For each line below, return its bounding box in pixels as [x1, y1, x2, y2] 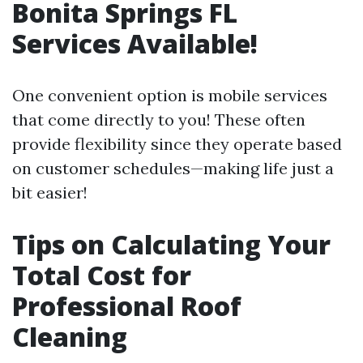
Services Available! [12, 26, 258, 61]
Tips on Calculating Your [12, 227, 331, 262]
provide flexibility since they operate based [12, 134, 342, 154]
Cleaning [12, 319, 127, 354]
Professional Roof [12, 288, 241, 323]
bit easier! [12, 182, 88, 203]
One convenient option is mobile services [12, 85, 327, 105]
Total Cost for [12, 258, 191, 293]
